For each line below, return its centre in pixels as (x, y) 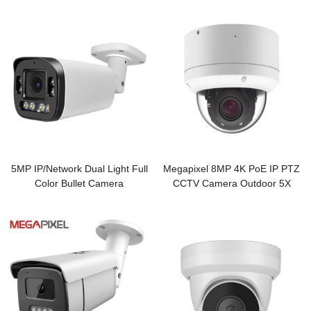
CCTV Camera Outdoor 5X (232, 184)
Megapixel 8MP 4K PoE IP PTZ (232, 169)
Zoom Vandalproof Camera (232, 198)
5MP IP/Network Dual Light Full (79, 169)
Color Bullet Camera (79, 184)
